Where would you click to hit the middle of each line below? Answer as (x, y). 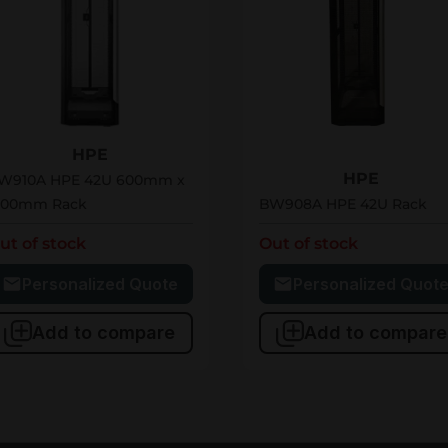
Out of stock (308, 244)
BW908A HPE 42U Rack (342, 204)
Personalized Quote (99, 284)
